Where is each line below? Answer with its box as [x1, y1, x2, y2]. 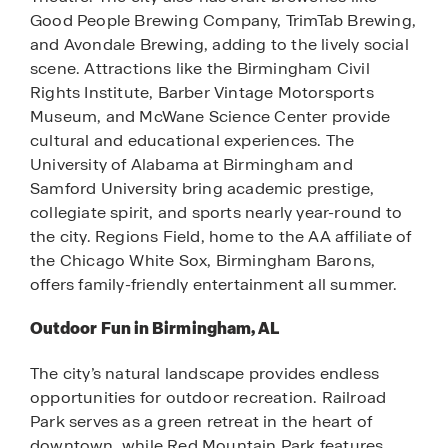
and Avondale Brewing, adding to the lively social [30, 34, 409, 56]
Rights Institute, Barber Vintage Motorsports [30, 82, 374, 104]
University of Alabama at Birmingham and [30, 154, 353, 176]
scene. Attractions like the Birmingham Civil [30, 58, 370, 80]
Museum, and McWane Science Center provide [30, 106, 391, 128]
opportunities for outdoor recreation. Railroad [30, 386, 387, 408]
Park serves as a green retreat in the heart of [30, 410, 373, 432]
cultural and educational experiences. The [30, 130, 355, 152]
